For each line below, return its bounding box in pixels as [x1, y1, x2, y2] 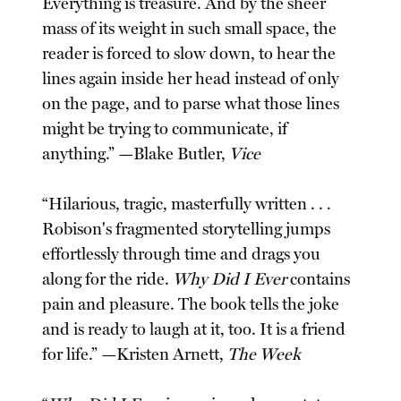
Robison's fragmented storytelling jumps [42, 218, 331, 239]
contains [286, 269, 351, 289]
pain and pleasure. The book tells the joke [42, 294, 340, 314]
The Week [227, 344, 302, 364]
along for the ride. [42, 269, 174, 289]
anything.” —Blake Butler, [42, 143, 230, 164]
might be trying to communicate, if [42, 118, 288, 139]
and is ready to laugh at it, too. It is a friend [42, 319, 346, 339]
